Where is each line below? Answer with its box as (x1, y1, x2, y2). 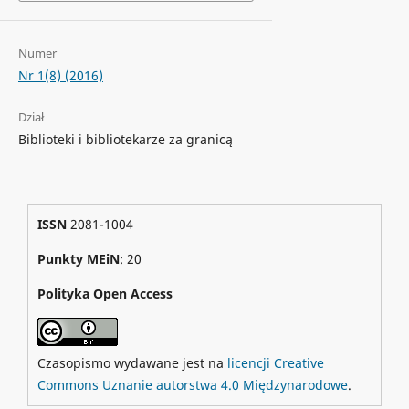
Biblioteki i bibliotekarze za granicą (17, 130, 233, 148)
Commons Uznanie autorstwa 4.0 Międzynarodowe (37, 375, 348, 393)
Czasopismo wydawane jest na (37, 353, 227, 372)
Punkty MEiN (37, 249, 120, 267)
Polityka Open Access (37, 284, 173, 302)
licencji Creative (226, 353, 324, 372)
